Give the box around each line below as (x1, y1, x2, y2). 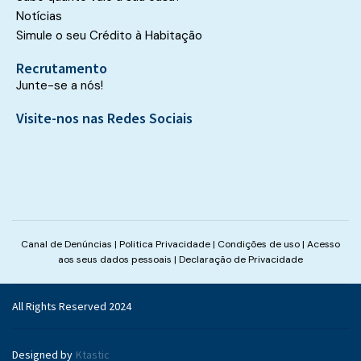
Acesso (307, 238, 340, 251)
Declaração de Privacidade (179, 253, 303, 266)
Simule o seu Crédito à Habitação (16, 27, 202, 44)
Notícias (16, 8, 62, 24)
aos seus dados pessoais (58, 253, 172, 266)
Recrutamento (16, 59, 107, 77)
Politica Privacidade (119, 238, 210, 251)
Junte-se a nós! (16, 77, 103, 93)
